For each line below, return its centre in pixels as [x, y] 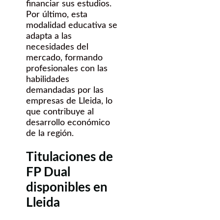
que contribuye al [60, 112]
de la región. [50, 133]
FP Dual [48, 172]
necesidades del [57, 47]
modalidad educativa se [72, 25]
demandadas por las [65, 90]
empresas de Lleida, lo [69, 101]
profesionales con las [67, 69]
